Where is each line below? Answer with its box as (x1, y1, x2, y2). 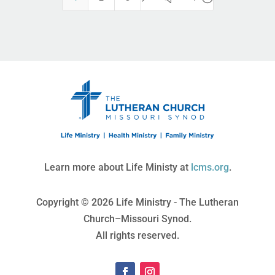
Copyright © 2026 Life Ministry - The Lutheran (36, 196, 239, 209)
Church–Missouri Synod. (83, 213, 192, 225)
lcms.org (190, 161, 229, 174)
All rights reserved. (96, 230, 179, 242)
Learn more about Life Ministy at (44, 161, 191, 174)
